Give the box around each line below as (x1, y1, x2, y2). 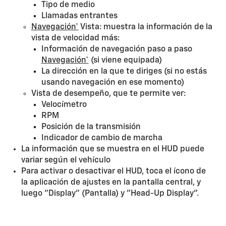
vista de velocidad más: (31, 34, 120, 42)
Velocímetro (41, 101, 87, 109)
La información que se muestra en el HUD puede (21, 145, 204, 153)
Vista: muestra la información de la (78, 23, 212, 31)
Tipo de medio (41, 1, 95, 9)
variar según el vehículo (21, 156, 110, 164)
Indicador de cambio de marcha (41, 134, 162, 142)
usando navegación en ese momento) (41, 79, 184, 87)
